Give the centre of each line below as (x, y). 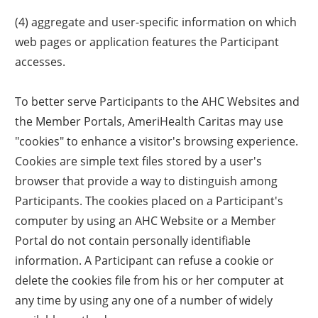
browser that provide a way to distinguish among (147, 180)
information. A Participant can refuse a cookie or (145, 260)
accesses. (40, 61)
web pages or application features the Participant (147, 41)
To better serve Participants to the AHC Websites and (158, 101)
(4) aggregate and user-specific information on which (156, 21)
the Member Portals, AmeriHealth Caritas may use (149, 121)
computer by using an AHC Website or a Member (146, 220)
